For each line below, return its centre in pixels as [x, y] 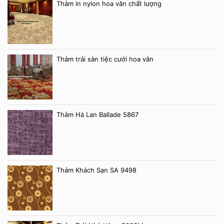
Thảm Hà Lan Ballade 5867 [97, 115]
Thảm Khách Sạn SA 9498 [96, 170]
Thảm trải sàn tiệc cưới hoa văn [105, 59]
